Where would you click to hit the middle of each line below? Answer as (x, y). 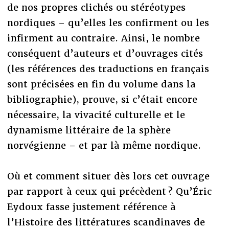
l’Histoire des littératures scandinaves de (106, 222)
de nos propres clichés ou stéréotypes (96, 7)
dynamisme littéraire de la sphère (89, 130)
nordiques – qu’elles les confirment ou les (108, 22)
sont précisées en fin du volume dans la (101, 84)
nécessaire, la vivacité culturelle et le (96, 114)
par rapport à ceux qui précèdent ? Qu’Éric (109, 191)
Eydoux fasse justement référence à (91, 207)
